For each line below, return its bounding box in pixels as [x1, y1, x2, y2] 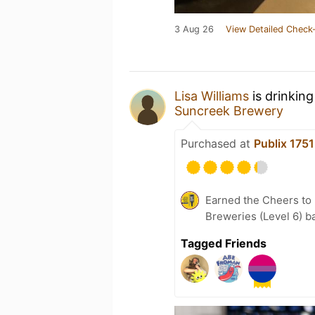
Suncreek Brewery [174, 103, 283, 118]
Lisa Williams [174, 89, 249, 103]
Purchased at [181, 136, 254, 150]
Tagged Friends [181, 236, 266, 250]
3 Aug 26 [174, 24, 214, 34]
